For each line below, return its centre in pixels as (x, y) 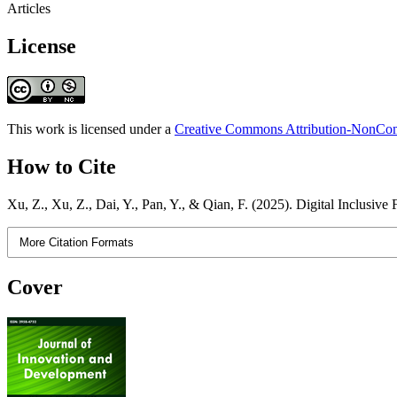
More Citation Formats (77, 242)
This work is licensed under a (91, 128)
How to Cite (62, 166)
